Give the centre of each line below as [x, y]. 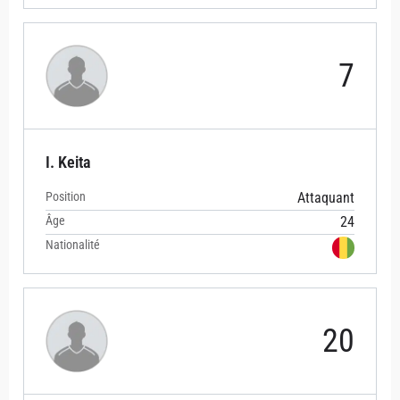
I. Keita [68, 162]
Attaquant [326, 198]
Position [66, 197]
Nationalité [73, 245]
